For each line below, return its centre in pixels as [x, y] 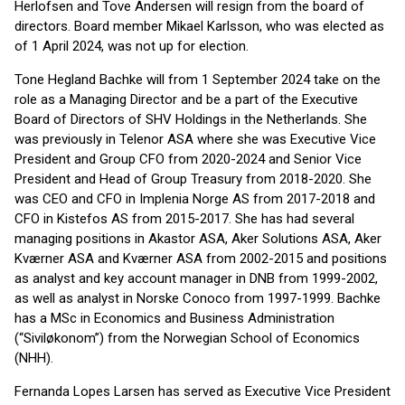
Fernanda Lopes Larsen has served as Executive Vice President [202, 391]
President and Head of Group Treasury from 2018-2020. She [193, 179]
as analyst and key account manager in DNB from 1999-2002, [196, 278]
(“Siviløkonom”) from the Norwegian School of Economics [187, 338]
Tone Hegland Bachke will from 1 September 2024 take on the [198, 80]
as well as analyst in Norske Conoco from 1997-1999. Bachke [198, 298]
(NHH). [34, 358]
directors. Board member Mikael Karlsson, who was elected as [199, 26]
